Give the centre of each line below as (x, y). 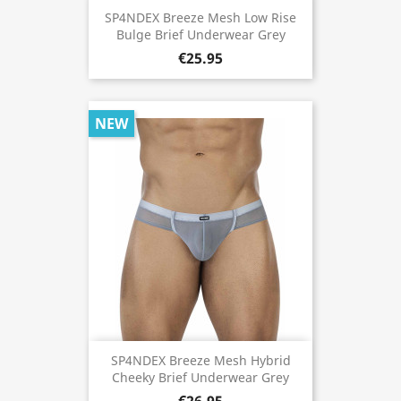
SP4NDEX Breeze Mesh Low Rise (200, 18)
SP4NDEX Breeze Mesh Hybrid (200, 361)
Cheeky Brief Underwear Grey (200, 378)
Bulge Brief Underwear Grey (200, 35)
